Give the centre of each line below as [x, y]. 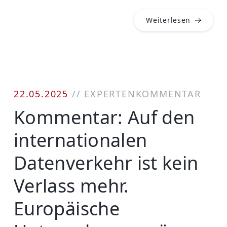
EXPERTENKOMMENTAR [143, 93]
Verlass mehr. [71, 185]
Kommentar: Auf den [104, 117]
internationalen [81, 140]
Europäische [67, 208]
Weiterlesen [168, 20]
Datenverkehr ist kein [106, 163]
